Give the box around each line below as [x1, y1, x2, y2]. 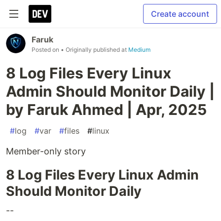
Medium [128, 46, 150, 53]
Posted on [32, 46, 61, 53]
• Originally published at [61, 46, 128, 53]
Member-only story [6, 146, 86, 156]
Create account [151, 9, 209, 19]
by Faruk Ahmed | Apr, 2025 [6, 101, 207, 118]
